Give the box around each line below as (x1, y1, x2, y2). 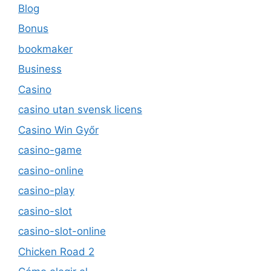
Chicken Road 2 (18, 245, 94, 258)
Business (18, 63, 62, 76)
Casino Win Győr (18, 123, 99, 136)
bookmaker (18, 42, 73, 55)
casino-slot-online (18, 225, 106, 238)
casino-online (18, 164, 83, 177)
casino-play (18, 184, 74, 197)
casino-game (18, 144, 82, 157)
